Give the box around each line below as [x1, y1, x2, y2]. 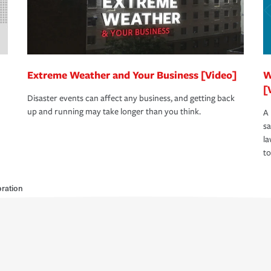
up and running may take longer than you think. [27, 106, 201, 117]
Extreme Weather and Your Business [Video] [27, 68, 237, 82]
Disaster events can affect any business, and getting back [27, 93, 235, 104]
